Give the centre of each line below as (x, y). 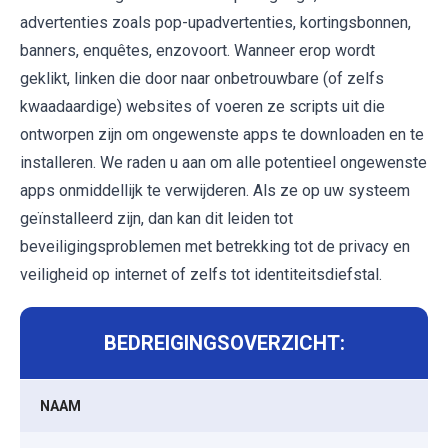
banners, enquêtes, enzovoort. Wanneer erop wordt (197, 51)
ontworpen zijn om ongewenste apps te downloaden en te (222, 135)
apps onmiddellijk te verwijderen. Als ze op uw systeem (215, 191)
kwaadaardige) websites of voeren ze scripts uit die (202, 107)
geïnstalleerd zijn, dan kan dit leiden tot (156, 219)
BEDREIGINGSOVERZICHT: (224, 343)
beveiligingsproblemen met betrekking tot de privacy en (215, 247)
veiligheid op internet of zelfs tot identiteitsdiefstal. (201, 275)
